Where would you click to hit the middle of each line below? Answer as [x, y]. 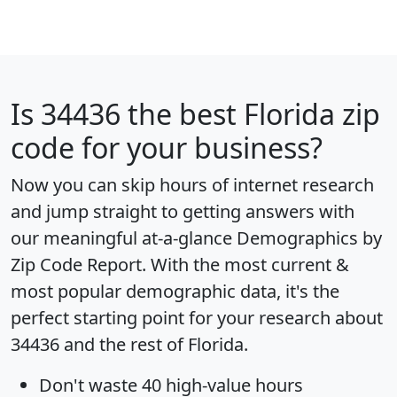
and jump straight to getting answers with [183, 211]
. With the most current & [245, 264]
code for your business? [167, 147]
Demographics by [309, 237]
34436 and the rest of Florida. [129, 344]
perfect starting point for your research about [197, 317]
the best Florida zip [250, 113]
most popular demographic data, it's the [175, 291]
